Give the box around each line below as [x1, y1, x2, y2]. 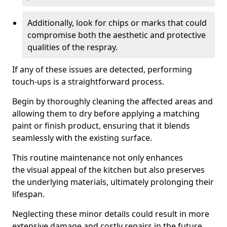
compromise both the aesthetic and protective [27, 29, 206, 41]
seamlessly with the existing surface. [12, 132, 152, 143]
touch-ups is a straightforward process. [12, 76, 164, 87]
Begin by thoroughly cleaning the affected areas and [12, 96, 213, 107]
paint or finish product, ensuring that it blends [12, 120, 190, 131]
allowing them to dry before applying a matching [12, 108, 200, 119]
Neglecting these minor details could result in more [12, 208, 209, 219]
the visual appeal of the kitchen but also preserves [12, 164, 205, 175]
